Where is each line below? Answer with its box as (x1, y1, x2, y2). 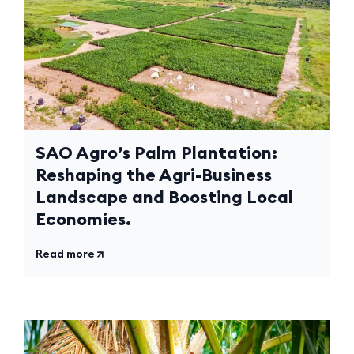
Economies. (36, 207, 131, 230)
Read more (36, 246, 95, 261)
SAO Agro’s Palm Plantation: (36, 141, 277, 164)
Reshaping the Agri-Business (36, 163, 272, 186)
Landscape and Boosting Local (36, 185, 293, 208)
